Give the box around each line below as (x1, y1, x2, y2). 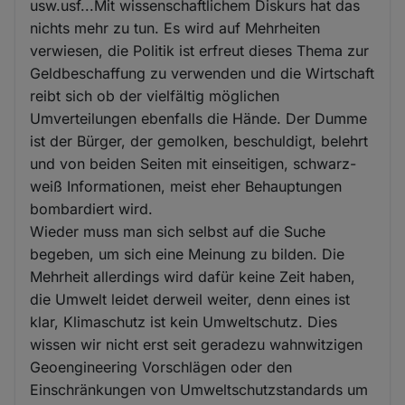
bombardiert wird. (30, 199, 154, 218)
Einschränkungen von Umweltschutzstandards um (30, 380, 369, 399)
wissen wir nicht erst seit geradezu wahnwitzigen (30, 334, 363, 353)
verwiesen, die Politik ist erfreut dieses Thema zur (30, 41, 370, 60)
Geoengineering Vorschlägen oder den (30, 357, 293, 376)
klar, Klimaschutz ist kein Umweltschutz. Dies (30, 312, 338, 331)
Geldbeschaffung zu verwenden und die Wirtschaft (30, 63, 375, 82)
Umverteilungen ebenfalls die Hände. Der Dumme (30, 108, 368, 127)
